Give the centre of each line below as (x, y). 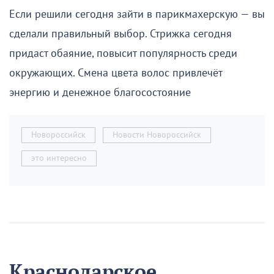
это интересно (59, 158)
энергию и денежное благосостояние (100, 92)
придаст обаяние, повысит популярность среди (123, 53)
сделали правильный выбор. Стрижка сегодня (120, 34)
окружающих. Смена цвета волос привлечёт (116, 73)
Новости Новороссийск (157, 135)
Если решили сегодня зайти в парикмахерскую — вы (137, 14)
